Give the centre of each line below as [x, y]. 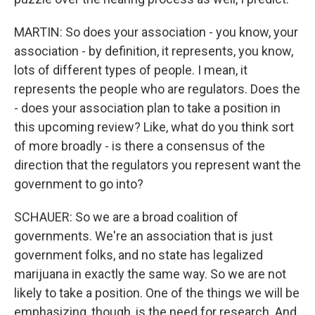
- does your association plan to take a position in [147, 108]
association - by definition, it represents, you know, [154, 51]
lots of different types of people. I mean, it [131, 70]
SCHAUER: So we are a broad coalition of [126, 217]
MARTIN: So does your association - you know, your [156, 32]
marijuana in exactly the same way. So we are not [150, 274]
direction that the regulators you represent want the [157, 165]
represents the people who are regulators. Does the [157, 89]
